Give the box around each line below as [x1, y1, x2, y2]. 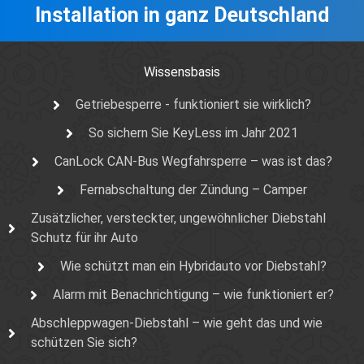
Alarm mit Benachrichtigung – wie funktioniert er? [52, 287, 334, 303]
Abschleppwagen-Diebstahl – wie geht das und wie [30, 315, 323, 331]
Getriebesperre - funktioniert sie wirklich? [75, 97, 311, 113]
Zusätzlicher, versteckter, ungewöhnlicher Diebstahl [30, 210, 326, 227]
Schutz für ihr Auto [30, 230, 138, 246]
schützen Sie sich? [30, 335, 137, 351]
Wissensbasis [144, 64, 220, 80]
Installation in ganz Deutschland [35, 3, 329, 28]
